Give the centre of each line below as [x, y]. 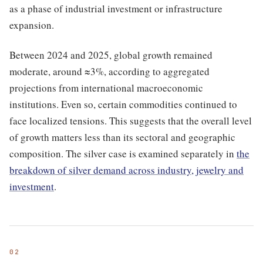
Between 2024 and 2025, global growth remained [111, 55]
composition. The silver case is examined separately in [123, 153]
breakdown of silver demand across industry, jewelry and [127, 170]
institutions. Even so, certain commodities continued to [123, 104]
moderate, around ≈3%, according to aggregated [109, 71]
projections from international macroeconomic [106, 87]
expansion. [32, 25]
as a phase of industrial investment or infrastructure [116, 9]
